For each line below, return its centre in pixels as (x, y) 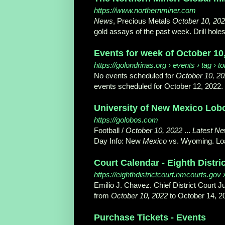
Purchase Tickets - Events (150, 218)
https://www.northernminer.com (145, 11)
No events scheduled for (135, 76)
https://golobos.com (126, 120)
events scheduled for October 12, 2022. (158, 86)
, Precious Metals (143, 21)
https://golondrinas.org (130, 65)
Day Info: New (118, 141)
